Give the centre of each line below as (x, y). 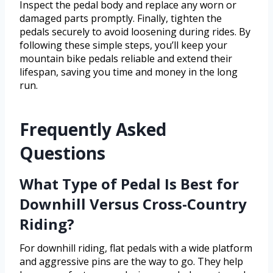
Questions (62, 153)
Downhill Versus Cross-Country (133, 204)
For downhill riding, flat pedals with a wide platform (136, 248)
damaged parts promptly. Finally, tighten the (121, 19)
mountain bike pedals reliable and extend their (126, 59)
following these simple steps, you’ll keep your (123, 45)
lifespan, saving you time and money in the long (129, 72)
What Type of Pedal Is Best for (129, 184)
